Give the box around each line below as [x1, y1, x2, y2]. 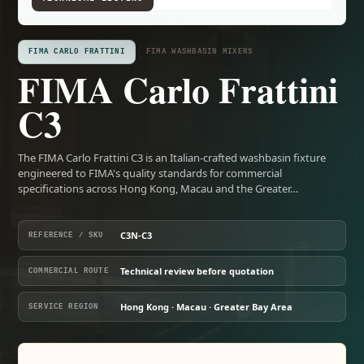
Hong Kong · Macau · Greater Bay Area [120, 301, 292, 313]
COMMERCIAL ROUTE [28, 266, 109, 275]
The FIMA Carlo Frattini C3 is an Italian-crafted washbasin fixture [18, 150, 326, 165]
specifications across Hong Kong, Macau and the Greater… [18, 181, 298, 196]
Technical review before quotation [120, 265, 274, 277]
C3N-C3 [120, 229, 152, 241]
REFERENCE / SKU [28, 231, 104, 240]
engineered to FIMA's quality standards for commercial [18, 166, 282, 180]
